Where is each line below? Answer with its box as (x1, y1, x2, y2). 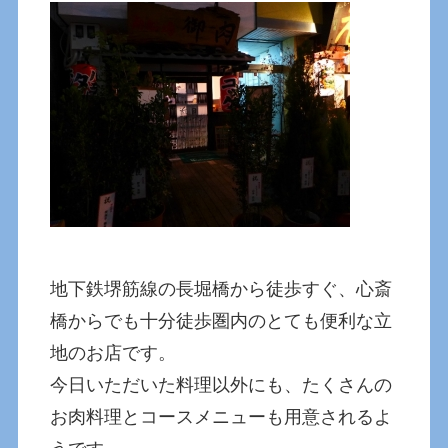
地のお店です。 (50, 343, 177, 364)
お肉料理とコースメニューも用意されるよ (50, 407, 393, 428)
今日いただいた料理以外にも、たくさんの (50, 375, 393, 396)
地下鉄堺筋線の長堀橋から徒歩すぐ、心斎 (50, 279, 393, 300)
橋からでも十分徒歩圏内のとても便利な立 (50, 311, 393, 332)
